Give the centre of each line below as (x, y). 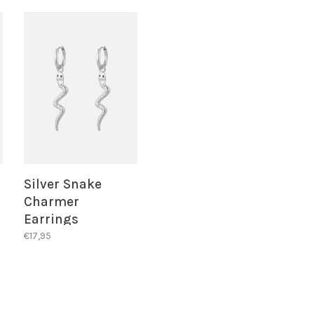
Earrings (52, 220)
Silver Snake (63, 185)
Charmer (52, 202)
